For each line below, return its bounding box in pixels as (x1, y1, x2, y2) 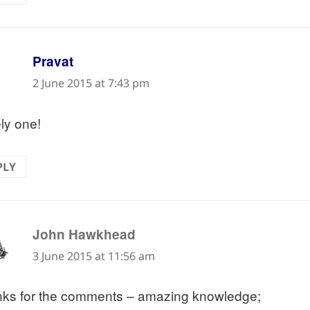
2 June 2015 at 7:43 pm (32, 75, 149, 91)
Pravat (32, 52, 73, 71)
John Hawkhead (32, 224, 136, 244)
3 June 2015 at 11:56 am (32, 248, 155, 264)
